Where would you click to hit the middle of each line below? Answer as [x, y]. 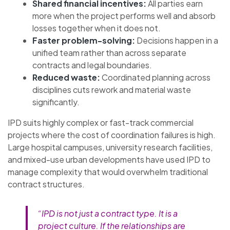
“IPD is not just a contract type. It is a [108, 213]
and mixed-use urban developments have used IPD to [109, 159]
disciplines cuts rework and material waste [112, 89]
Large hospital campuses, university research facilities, [110, 147]
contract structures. [46, 184]
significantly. [56, 102]
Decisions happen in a [177, 40]
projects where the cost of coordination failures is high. [112, 135]
